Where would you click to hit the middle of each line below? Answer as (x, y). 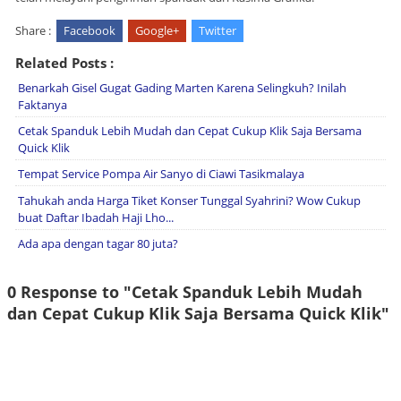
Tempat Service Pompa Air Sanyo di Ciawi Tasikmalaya (161, 174)
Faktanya (43, 104)
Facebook (90, 30)
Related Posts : (64, 62)
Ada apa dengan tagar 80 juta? (98, 243)
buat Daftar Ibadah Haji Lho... (96, 217)
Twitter (218, 30)
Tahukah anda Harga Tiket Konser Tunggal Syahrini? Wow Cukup (189, 200)
